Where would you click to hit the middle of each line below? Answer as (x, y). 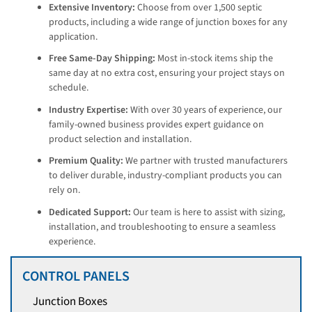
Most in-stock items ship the (214, 59)
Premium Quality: (86, 161)
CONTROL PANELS (76, 276)
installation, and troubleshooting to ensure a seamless (162, 227)
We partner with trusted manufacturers (205, 161)
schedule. (69, 88)
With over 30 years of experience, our (205, 110)
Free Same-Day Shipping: (102, 59)
